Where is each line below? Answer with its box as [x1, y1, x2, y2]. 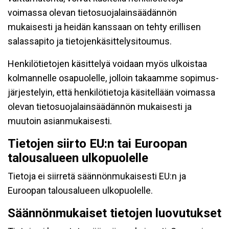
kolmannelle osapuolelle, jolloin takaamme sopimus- [8, 73, 219, 83]
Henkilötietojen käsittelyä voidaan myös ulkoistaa [8, 58, 207, 69]
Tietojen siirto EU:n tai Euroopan [8, 136, 187, 151]
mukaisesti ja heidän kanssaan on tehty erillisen [8, 21, 201, 32]
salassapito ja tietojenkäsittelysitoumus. [8, 36, 172, 47]
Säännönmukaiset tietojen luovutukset [8, 206, 221, 220]
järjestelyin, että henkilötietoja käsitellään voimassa [8, 87, 215, 98]
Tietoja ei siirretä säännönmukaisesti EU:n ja [8, 171, 186, 181]
